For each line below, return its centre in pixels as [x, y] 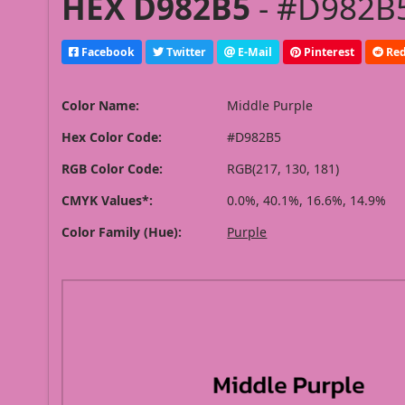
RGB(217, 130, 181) [283, 169]
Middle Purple [270, 106]
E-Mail [254, 52]
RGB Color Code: [113, 169]
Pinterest [328, 52]
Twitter [185, 52]
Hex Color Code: [112, 137]
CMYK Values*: [108, 201]
